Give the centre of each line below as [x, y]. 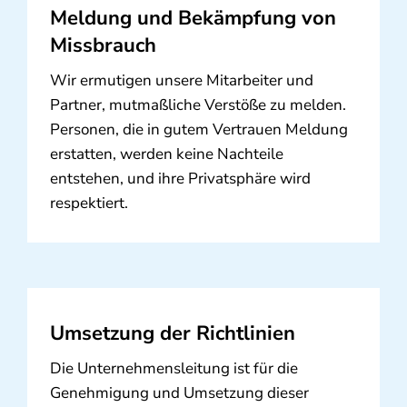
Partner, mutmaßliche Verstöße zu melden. [198, 105]
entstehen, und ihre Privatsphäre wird [180, 179]
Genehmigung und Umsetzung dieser [179, 393]
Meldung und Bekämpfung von [193, 19]
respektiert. [89, 203]
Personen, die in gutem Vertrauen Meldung [199, 130]
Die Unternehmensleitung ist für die [174, 369]
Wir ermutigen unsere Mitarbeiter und [181, 81]
